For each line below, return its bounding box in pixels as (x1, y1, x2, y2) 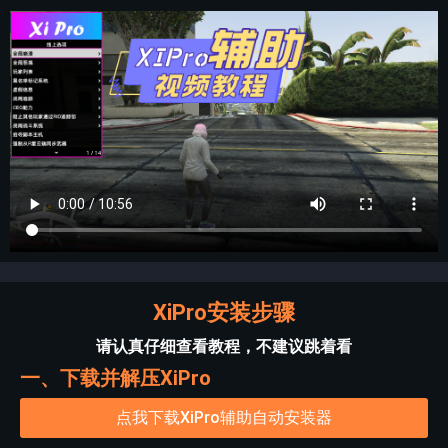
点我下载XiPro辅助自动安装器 (116, 407, 332, 427)
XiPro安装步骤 (153, 299, 295, 325)
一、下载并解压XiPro (20, 365, 211, 390)
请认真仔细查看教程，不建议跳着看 (96, 336, 352, 356)
